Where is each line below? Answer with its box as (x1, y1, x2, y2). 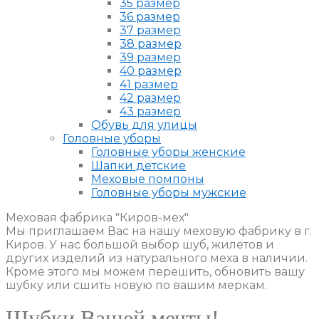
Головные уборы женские (91, 145, 246, 159)
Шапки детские (91, 158, 186, 172)
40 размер (120, 63, 182, 78)
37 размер (120, 23, 181, 37)
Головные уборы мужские (91, 185, 246, 199)
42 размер (120, 90, 181, 105)
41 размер (120, 77, 178, 91)
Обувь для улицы (91, 117, 197, 132)
